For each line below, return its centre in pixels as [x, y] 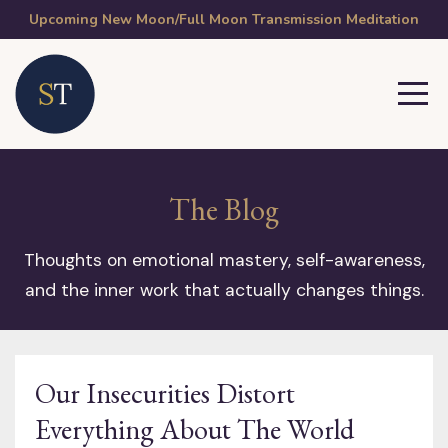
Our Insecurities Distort [165, 393]
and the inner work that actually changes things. [224, 290]
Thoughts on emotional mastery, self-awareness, [224, 260]
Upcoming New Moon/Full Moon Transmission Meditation [224, 19]
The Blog [224, 209]
